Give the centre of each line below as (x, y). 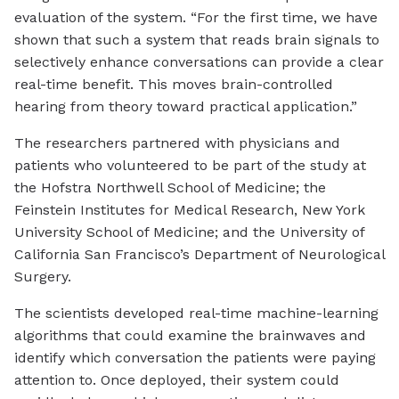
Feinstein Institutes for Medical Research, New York (190, 210)
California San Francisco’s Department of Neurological (199, 255)
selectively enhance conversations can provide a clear (199, 62)
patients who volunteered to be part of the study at (190, 166)
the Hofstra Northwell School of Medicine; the (170, 188)
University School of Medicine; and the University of (189, 232)
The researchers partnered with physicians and (177, 143)
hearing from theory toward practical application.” (186, 107)
